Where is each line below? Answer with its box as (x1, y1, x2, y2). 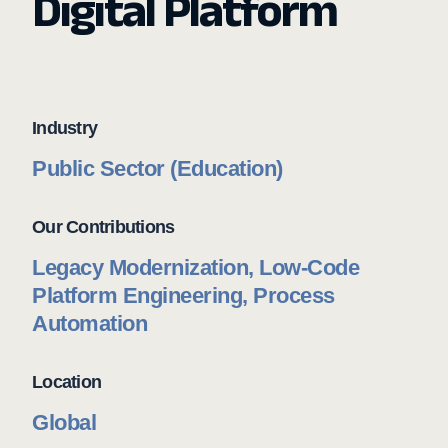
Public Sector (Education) (32, 156, 283, 181)
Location (32, 372, 101, 392)
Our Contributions (32, 217, 175, 237)
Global (32, 410, 96, 435)
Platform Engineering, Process (32, 283, 335, 308)
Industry (32, 118, 97, 138)
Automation (32, 311, 147, 336)
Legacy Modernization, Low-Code (32, 255, 359, 280)
